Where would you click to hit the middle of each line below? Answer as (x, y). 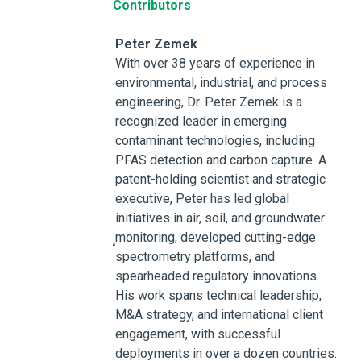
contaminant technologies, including (215, 141)
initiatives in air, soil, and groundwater (220, 218)
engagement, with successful (197, 334)
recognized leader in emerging (201, 121)
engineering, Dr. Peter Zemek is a (208, 102)
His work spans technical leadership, (218, 295)
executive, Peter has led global (202, 199)
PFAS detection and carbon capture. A (220, 160)
